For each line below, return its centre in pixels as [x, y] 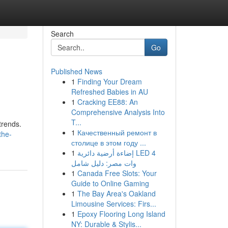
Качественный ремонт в [117, 132]
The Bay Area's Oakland [116, 193]
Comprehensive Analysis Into [118, 112]
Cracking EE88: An [107, 102]
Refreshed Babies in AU [109, 92]
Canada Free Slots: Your [117, 173]
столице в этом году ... [108, 142]
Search [62, 34]
